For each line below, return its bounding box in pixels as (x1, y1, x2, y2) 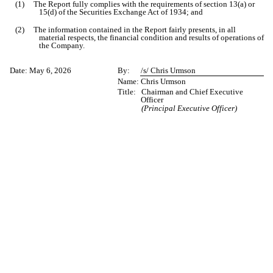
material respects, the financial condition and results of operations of (39, 33, 264, 43)
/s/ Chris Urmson (141, 66, 196, 76)
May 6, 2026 (29, 66, 72, 76)
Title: (118, 87, 136, 97)
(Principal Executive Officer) (141, 103, 237, 113)
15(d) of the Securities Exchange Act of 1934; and (39, 7, 203, 17)
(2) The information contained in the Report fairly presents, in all (15, 25, 236, 35)
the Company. (39, 41, 85, 51)
